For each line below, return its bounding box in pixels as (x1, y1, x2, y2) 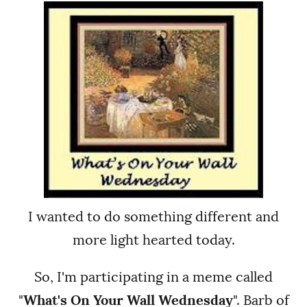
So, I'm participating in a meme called (34, 269, 273, 284)
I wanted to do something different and (28, 209, 279, 223)
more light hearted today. (72, 232, 235, 247)
